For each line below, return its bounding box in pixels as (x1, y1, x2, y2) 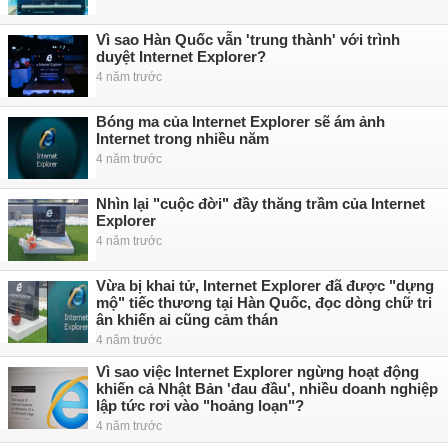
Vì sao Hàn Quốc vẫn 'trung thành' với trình (96, 31, 400, 48)
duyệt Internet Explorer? (96, 48, 266, 65)
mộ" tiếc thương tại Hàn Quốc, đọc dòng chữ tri (96, 294, 432, 311)
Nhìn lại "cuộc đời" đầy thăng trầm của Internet (96, 195, 425, 212)
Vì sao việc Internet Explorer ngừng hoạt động (96, 363, 419, 380)
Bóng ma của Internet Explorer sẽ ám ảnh (96, 113, 385, 130)
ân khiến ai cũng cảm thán (96, 311, 278, 328)
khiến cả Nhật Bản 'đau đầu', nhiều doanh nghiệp (96, 380, 438, 397)
